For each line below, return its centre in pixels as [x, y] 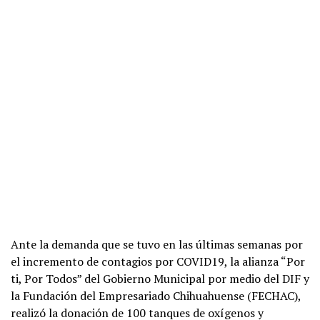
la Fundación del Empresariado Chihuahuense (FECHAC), [156, 296]
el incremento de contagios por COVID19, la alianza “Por [158, 262]
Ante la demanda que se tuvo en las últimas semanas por [157, 245]
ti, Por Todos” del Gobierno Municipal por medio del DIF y [160, 279]
